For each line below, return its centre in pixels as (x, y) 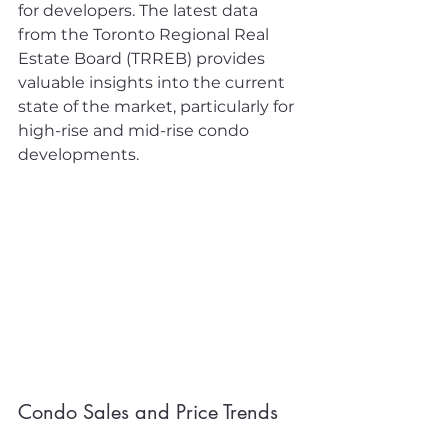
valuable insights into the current (153, 82)
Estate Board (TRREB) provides (143, 58)
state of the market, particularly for (158, 106)
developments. (78, 154)
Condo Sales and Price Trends (148, 412)
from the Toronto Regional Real (145, 34)
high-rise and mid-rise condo (135, 130)
